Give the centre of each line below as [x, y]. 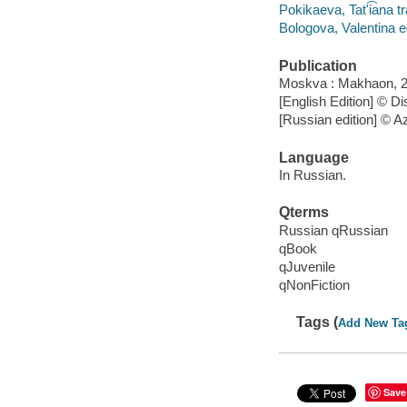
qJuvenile [307, 267]
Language [313, 157]
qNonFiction [314, 285]
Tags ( [318, 323]
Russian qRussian [333, 230]
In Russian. [312, 175]
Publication [318, 65]
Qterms [303, 213]
